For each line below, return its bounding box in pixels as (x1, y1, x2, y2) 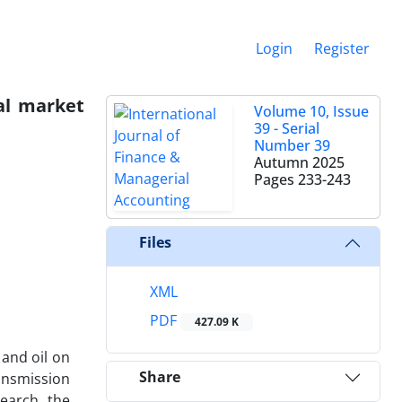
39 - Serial (254, 118, 319, 138)
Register (314, 38, 370, 58)
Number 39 (254, 135, 330, 155)
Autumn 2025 (254, 152, 345, 172)
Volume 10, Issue (254, 100, 369, 121)
